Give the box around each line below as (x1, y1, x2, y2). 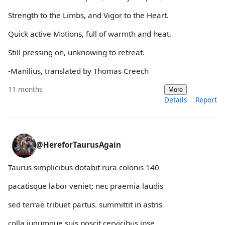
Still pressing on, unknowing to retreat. (8, 47, 145, 58)
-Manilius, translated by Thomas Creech (8, 66, 149, 76)
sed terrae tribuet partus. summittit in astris (8, 199, 162, 209)
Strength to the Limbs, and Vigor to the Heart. (8, 10, 169, 20)
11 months (8, 84, 43, 94)
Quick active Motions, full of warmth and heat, (8, 29, 171, 39)
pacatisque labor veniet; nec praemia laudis (8, 180, 163, 191)
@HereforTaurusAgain (36, 139, 121, 150)
